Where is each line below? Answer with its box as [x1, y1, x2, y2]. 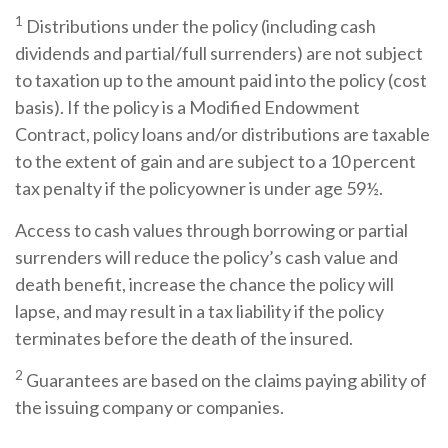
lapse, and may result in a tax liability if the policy [15, 300, 384, 323]
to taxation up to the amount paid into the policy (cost [15, 69, 427, 92]
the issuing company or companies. [15, 396, 284, 419]
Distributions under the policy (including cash [26, 15, 376, 38]
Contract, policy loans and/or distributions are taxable [15, 123, 430, 146]
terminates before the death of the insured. [15, 327, 353, 350]
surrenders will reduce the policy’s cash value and [15, 246, 398, 269]
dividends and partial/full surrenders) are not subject [15, 42, 423, 65]
